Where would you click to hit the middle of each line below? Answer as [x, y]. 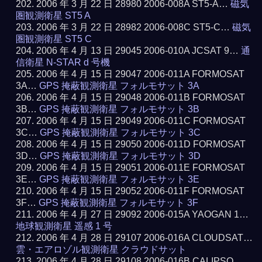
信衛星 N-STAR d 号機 [63, 62]
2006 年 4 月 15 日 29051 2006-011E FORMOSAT [141, 168]
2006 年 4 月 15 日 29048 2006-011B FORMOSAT [141, 97]
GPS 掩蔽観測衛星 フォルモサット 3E [120, 179]
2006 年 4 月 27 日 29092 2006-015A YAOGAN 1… [143, 214]
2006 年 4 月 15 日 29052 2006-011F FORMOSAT [141, 191]
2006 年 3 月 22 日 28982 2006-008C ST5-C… [135, 27]
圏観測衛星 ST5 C [54, 39]
